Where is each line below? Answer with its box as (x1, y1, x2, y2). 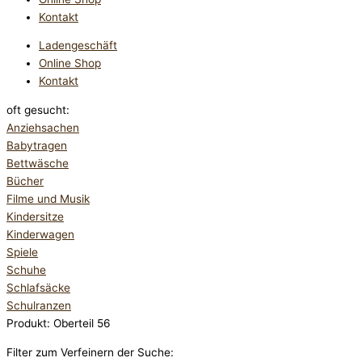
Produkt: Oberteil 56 (6, 317, 111, 330)
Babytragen (6, 139, 67, 153)
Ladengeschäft (39, 39, 117, 53)
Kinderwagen (6, 228, 74, 242)
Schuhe (6, 263, 46, 277)
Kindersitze (6, 210, 64, 224)
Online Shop (39, 57, 101, 70)
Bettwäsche (6, 157, 69, 170)
